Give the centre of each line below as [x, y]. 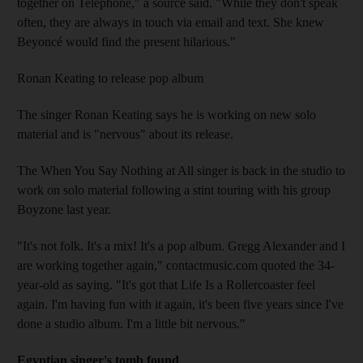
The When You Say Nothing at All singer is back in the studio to [181, 170]
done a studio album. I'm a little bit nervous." [131, 323]
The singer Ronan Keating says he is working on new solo [167, 114]
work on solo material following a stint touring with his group [174, 190]
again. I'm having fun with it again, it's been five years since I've [180, 304]
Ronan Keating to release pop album [110, 78]
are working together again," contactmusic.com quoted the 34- [176, 265]
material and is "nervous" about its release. [125, 134]
